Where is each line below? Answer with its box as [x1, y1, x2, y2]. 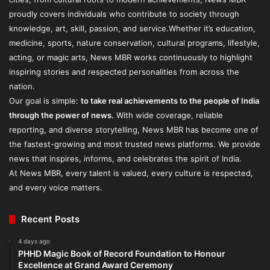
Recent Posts [21, 213, 80, 225]
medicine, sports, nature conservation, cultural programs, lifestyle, [9, 38, 260, 48]
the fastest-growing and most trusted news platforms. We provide [9, 139, 260, 149]
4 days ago [18, 237, 50, 245]
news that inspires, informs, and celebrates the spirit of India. [9, 154, 242, 164]
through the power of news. [9, 110, 114, 121]
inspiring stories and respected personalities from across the [9, 67, 239, 77]
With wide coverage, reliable [114, 110, 223, 121]
